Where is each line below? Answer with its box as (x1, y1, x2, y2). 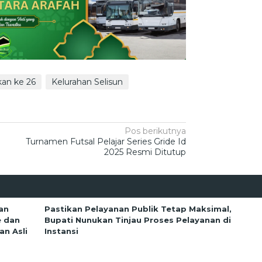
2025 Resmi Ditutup (104, 146, 187, 157)
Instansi (44, 226, 79, 236)
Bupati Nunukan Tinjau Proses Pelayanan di (44, 215, 232, 225)
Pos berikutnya (125, 125, 187, 136)
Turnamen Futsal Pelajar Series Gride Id (26, 136, 187, 147)
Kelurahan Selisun (51, 76, 123, 87)
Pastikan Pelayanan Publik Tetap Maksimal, (44, 204, 232, 213)
